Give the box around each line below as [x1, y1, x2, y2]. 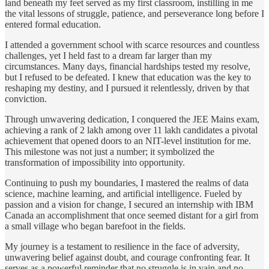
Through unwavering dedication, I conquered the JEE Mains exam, [5, 114, 259, 125]
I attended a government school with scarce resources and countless [5, 40, 259, 50]
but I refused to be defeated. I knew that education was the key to [5, 72, 251, 83]
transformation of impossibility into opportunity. [5, 157, 185, 168]
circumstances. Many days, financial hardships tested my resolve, [5, 61, 250, 72]
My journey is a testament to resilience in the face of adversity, [5, 241, 240, 252]
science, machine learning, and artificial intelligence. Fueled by [5, 189, 242, 199]
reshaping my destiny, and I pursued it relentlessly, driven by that [5, 83, 249, 94]
